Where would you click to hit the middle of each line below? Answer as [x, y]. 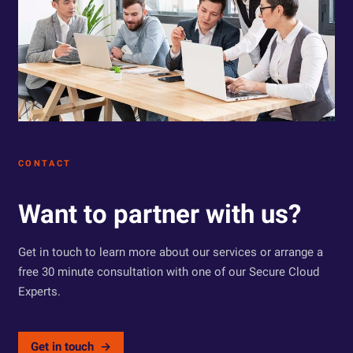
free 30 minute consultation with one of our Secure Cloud [168, 272]
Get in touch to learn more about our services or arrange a [170, 253]
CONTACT [45, 164]
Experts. [39, 292]
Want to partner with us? [159, 214]
